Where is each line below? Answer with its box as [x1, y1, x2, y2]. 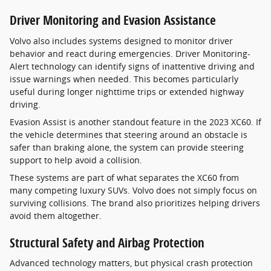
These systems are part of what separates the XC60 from [10, 171, 239, 183]
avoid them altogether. [10, 209, 102, 221]
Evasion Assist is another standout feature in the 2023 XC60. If [10, 116, 261, 128]
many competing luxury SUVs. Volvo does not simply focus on [10, 184, 257, 196]
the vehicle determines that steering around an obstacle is [10, 128, 247, 140]
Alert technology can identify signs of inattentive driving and [10, 60, 255, 72]
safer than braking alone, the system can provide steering [10, 141, 244, 153]
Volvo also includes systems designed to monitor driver [10, 34, 233, 47]
